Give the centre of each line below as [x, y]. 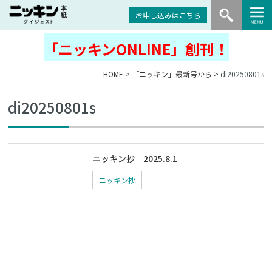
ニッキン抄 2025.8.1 [135, 158]
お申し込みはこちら [168, 15]
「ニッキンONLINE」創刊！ [136, 49]
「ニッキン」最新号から [172, 74]
